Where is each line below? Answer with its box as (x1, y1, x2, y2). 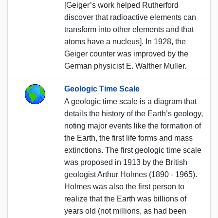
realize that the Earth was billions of (64, 194, 186, 203)
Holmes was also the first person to (64, 182, 184, 191)
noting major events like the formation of (64, 121, 201, 130)
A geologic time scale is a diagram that (64, 97, 197, 106)
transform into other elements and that (64, 25, 194, 34)
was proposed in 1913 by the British (64, 158, 187, 166)
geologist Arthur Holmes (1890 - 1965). (64, 170, 197, 179)
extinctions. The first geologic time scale (64, 145, 201, 154)
